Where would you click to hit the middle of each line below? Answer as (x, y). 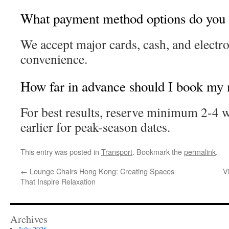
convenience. (54, 59)
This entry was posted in (61, 152)
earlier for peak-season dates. (95, 127)
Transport (117, 152)
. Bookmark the (158, 152)
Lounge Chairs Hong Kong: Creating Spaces (101, 171)
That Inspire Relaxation (58, 181)
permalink (200, 152)
